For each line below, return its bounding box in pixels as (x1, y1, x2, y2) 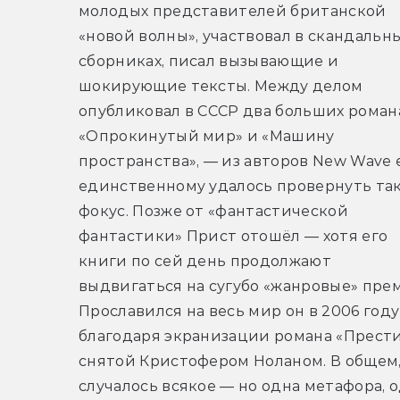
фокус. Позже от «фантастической (79, 203, 348, 221)
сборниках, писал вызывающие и (79, 53, 339, 71)
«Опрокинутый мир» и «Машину (79, 128, 335, 146)
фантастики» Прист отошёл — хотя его (79, 228, 388, 246)
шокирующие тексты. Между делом (79, 78, 363, 96)
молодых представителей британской (79, 3, 387, 21)
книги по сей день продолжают (79, 253, 331, 271)
